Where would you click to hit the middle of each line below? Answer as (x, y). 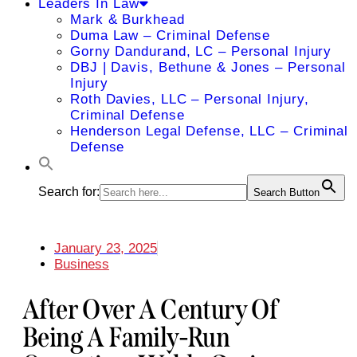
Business (82, 264)
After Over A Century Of (150, 310)
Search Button (286, 192)
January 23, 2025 (106, 248)
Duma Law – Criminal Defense (171, 35)
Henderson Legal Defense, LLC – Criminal (210, 131)
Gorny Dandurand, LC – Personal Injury (201, 51)
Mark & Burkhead (127, 20)
